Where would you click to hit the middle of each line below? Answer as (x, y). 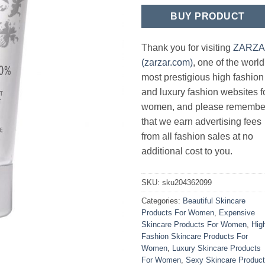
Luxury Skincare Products (216, 248)
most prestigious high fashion (203, 77)
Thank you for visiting (187, 47)
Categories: (162, 201)
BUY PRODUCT (208, 16)
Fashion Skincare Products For (195, 236)
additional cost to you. (187, 151)
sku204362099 (187, 182)
